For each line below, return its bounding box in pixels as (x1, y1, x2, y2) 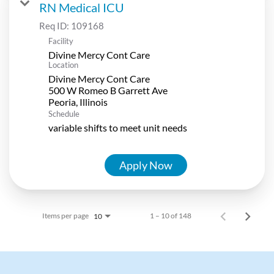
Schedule (48, 108, 80, 119)
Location (48, 59, 78, 70)
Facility (48, 35, 73, 46)
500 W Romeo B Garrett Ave (48, 84, 168, 96)
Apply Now (119, 158, 172, 172)
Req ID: (39, 20, 71, 31)
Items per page (42, 210, 89, 220)
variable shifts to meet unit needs (48, 121, 187, 133)
